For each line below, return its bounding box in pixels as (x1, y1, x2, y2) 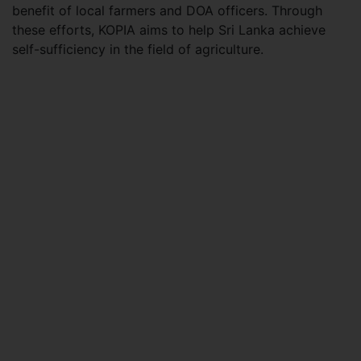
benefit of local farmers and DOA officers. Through (12, 2, 322, 19)
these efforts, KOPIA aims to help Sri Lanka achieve (12, 21, 326, 38)
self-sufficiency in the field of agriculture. (12, 40, 268, 57)
